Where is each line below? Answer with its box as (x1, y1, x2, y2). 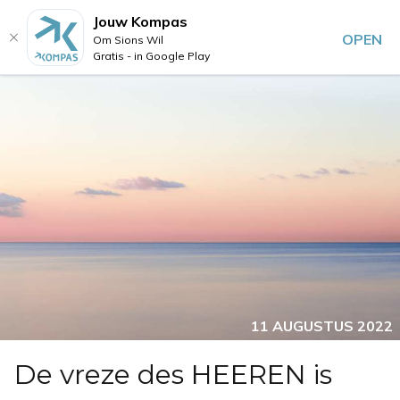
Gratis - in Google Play (93, 49, 210, 62)
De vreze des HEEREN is (14, 358, 332, 392)
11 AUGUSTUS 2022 (251, 317, 393, 336)
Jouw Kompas (93, 12, 187, 30)
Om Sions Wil (93, 33, 163, 46)
